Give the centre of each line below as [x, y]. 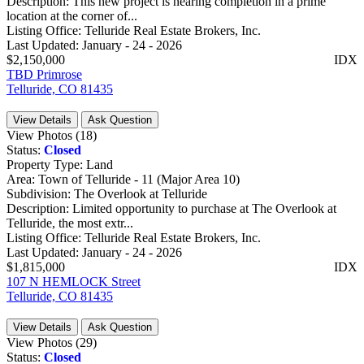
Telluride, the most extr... [70, 223]
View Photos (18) [52, 136]
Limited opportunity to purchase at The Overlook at [204, 209]
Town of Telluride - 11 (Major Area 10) [139, 180]
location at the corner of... [72, 16]
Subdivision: [40, 194]
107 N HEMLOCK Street [74, 282]
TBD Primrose [44, 75]
